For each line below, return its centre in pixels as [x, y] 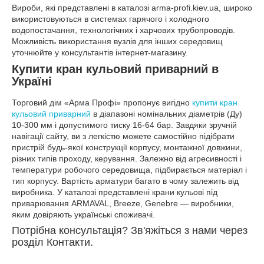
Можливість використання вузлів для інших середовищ [117, 42]
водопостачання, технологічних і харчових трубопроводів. [123, 30]
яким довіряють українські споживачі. [83, 214]
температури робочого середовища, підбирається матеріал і [129, 169]
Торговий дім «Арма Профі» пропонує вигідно [102, 102]
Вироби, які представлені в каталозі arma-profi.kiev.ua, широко [132, 8]
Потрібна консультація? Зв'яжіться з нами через [130, 230]
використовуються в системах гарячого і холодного [110, 19]
